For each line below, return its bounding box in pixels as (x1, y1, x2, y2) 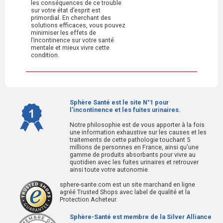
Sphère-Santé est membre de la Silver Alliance (70, 213, 212, 221)
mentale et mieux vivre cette (31, 44, 110, 52)
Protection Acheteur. (60, 195, 117, 203)
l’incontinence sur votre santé (31, 36, 114, 44)
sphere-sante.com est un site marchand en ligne (60, 180, 195, 188)
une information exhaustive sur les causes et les (70, 128, 207, 136)
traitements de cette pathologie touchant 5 (70, 135, 190, 143)
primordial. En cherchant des (31, 14, 111, 22)
